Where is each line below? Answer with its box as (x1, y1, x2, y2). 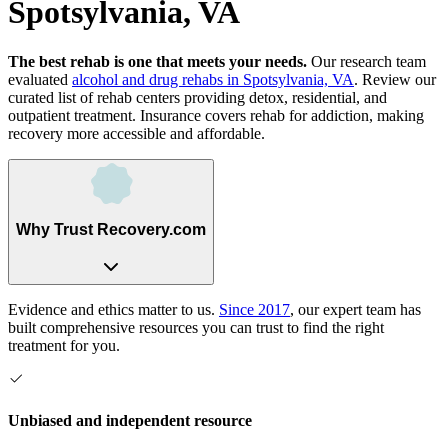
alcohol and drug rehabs (72, 70, 227, 88)
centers (136, 88, 180, 106)
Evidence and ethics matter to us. (8, 300, 215, 318)
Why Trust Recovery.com (16, 221, 206, 239)
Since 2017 (219, 300, 290, 318)
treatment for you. (8, 336, 120, 354)
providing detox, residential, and (180, 88, 387, 106)
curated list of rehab (8, 88, 136, 106)
